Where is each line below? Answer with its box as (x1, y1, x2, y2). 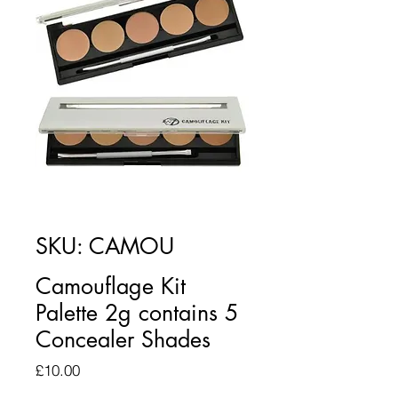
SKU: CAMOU (36, 232, 174, 260)
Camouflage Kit (36, 272, 186, 300)
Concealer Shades (36, 325, 211, 354)
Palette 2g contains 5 (36, 298, 238, 327)
